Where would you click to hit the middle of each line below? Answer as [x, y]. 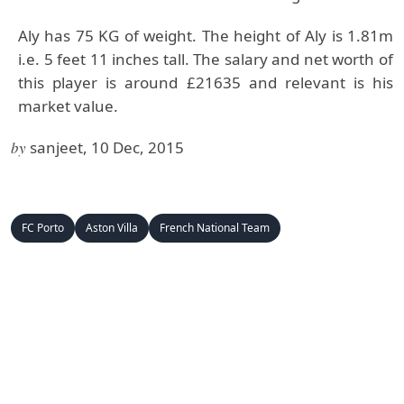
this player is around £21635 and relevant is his [206, 83]
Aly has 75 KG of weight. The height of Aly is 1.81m [206, 36]
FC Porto [43, 228]
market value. [68, 106]
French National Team [215, 228]
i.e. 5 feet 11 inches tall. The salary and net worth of [206, 59]
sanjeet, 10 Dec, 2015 [107, 147]
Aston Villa [112, 228]
